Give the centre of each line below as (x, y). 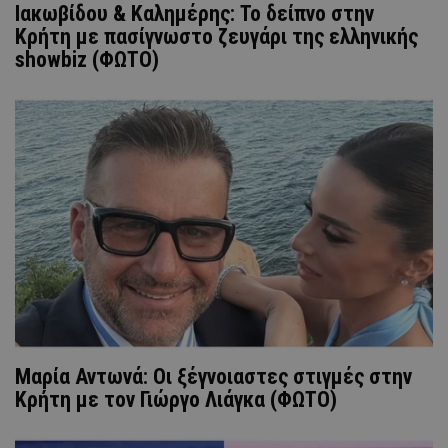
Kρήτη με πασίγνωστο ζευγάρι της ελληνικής (216, 36)
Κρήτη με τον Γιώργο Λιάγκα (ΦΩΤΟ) (176, 399)
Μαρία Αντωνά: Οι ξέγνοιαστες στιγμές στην (213, 376)
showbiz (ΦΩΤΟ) (87, 59)
